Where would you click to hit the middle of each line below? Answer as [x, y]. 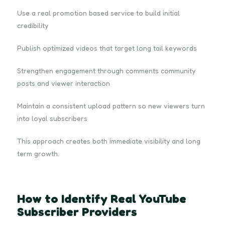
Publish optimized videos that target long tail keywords [107, 48]
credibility [33, 25]
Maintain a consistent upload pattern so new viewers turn [111, 105]
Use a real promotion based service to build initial [98, 13]
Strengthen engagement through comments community [106, 70]
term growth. [38, 153]
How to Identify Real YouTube [102, 198]
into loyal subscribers [52, 118]
